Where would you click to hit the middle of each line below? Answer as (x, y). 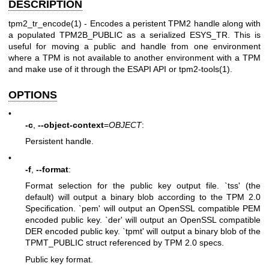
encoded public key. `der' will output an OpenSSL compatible (143, 220)
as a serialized (156, 35)
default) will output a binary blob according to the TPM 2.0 (143, 197)
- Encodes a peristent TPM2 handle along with (171, 23)
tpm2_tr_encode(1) (45, 23)
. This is (244, 35)
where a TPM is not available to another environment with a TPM (134, 57)
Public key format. (59, 259)
